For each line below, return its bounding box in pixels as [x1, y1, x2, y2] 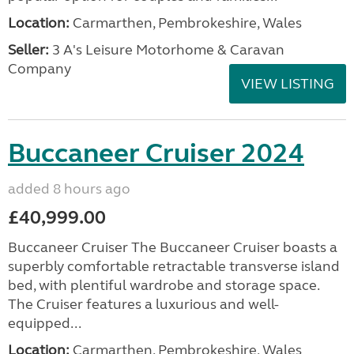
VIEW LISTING [241, 75, 334, 92]
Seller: [8, 41, 49, 58]
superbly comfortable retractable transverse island [8, 258, 340, 275]
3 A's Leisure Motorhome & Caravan [49, 41, 284, 58]
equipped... [8, 314, 81, 332]
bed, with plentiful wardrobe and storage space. [8, 277, 319, 294]
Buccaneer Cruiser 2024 [8, 137, 304, 170]
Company [8, 60, 71, 77]
